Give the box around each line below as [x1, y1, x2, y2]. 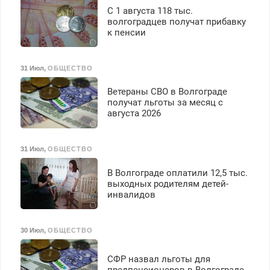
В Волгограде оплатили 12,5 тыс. [107, 167, 248, 178]
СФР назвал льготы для [107, 254, 210, 265]
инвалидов [107, 189, 155, 200]
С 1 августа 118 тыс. [107, 5, 193, 16]
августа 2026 [107, 108, 161, 119]
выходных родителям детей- [107, 178, 228, 189]
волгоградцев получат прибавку [107, 16, 246, 27]
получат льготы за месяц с [107, 97, 223, 108]
